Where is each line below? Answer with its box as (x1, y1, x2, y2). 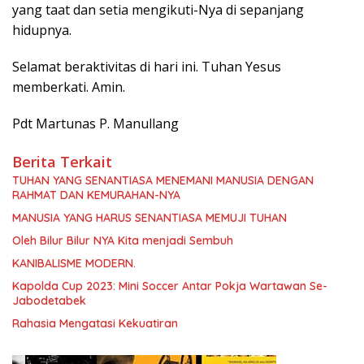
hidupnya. (12, 20, 71, 39)
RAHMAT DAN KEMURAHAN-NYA (12, 187, 180, 202)
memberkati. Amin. (12, 77, 125, 96)
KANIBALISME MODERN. (12, 255, 136, 271)
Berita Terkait (12, 151, 112, 171)
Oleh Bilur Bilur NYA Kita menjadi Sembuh (12, 232, 233, 248)
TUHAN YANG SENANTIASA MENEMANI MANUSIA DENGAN (12, 172, 314, 188)
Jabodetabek (12, 292, 86, 308)
